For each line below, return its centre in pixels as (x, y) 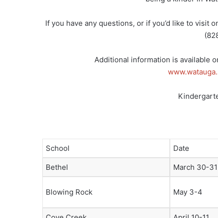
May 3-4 (188, 192)
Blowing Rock (69, 192)
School (58, 148)
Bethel (57, 167)
